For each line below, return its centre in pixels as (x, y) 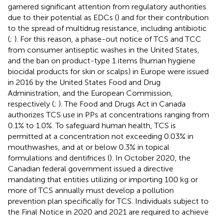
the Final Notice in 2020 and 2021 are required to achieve (108, 212)
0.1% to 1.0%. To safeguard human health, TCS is (92, 125)
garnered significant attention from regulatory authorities (107, 6)
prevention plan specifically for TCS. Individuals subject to (108, 201)
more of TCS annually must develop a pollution (91, 190)
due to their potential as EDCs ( (62, 17)
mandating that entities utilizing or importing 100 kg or (103, 179)
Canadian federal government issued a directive (91, 168)
